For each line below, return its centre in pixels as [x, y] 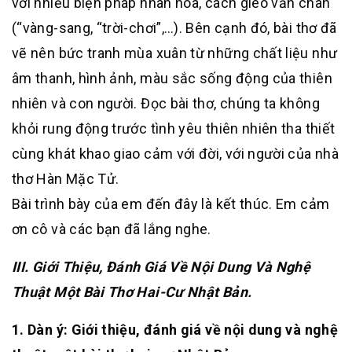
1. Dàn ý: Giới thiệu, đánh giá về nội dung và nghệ [175, 330]
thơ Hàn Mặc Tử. [66, 179]
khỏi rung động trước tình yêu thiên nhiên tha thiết [174, 129]
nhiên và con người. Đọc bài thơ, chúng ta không [166, 104]
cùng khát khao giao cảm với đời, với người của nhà [175, 154]
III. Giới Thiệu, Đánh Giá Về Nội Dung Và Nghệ [161, 267]
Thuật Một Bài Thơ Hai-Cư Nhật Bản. [132, 292]
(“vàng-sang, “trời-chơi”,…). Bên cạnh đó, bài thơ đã [174, 28]
